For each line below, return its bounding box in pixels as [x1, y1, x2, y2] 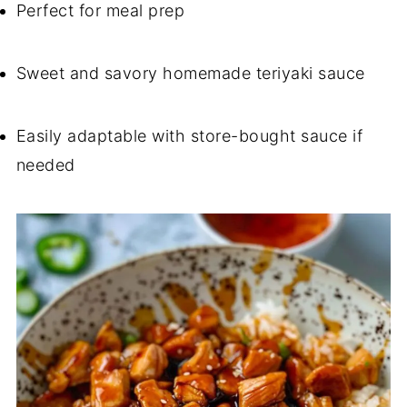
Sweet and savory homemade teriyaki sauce [15, 64, 365, 83]
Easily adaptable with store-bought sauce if [15, 126, 363, 145]
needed [15, 155, 75, 174]
